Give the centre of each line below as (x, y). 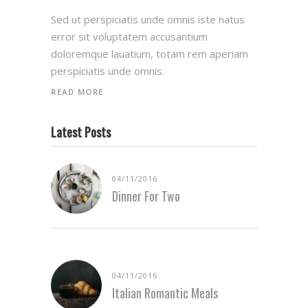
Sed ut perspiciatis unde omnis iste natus (148, 19)
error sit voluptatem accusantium (129, 36)
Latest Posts (81, 132)
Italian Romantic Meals (165, 293)
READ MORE (77, 91)
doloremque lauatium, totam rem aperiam (150, 53)
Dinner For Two (146, 196)
